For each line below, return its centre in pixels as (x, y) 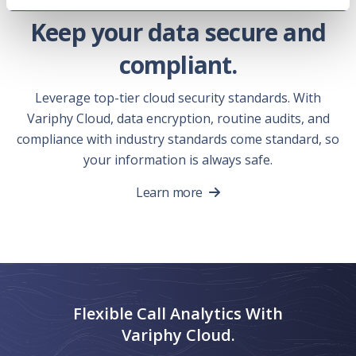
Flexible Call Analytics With (178, 313)
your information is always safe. (178, 159)
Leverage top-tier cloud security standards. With (178, 97)
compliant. (178, 64)
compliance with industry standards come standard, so (178, 139)
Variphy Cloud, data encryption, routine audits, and (178, 118)
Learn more (169, 192)
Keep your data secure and (178, 32)
